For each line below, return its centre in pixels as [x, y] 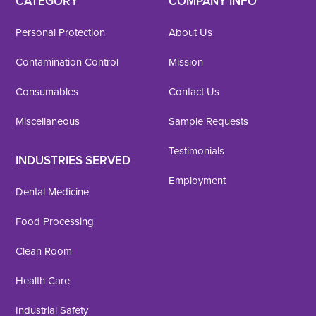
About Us [190, 32]
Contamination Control [67, 62]
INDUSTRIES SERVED [73, 160]
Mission [186, 62]
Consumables [47, 91]
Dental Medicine [53, 192]
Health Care [43, 280]
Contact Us [194, 91]
